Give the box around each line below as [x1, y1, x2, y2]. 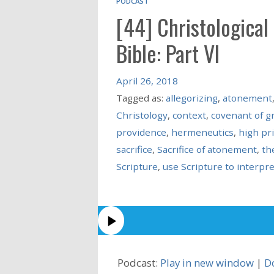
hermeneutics [171, 125, 234, 138]
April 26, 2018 [116, 74, 178, 87]
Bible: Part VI [116, 36, 220, 69]
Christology [116, 108, 168, 121]
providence [116, 125, 166, 138]
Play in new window [160, 255, 254, 270]
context [172, 108, 206, 121]
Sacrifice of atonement [157, 143, 257, 155]
